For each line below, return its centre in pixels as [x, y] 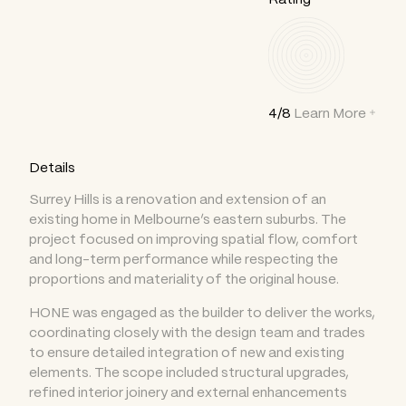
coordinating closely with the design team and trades [197, 332]
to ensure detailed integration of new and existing [187, 352]
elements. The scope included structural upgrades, [189, 372]
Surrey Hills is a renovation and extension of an [178, 198]
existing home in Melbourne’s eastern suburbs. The [188, 218]
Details [52, 167]
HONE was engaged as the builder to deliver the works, [202, 312]
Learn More [330, 112]
